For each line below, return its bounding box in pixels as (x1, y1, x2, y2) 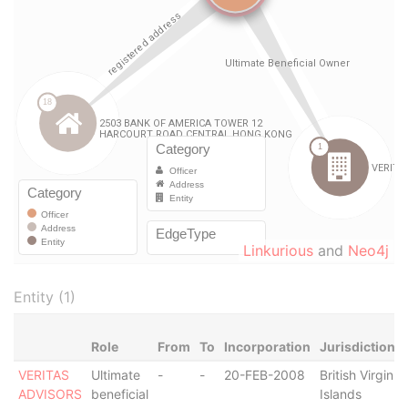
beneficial (90, 386, 148, 402)
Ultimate (90, 367, 140, 382)
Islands (319, 386, 362, 402)
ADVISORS (17, 386, 82, 402)
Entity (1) (14, 288, 76, 306)
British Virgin (319, 367, 393, 382)
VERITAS (17, 367, 69, 382)
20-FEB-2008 (223, 367, 305, 382)
